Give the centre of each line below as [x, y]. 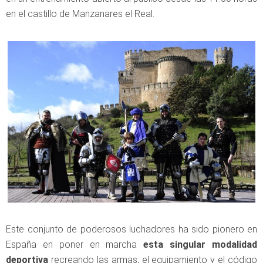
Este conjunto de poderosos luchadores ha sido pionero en [131, 230]
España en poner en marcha [75, 245]
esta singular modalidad [200, 245]
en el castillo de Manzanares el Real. [80, 14]
